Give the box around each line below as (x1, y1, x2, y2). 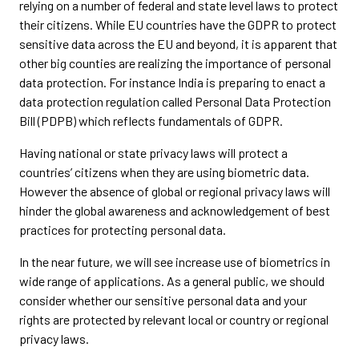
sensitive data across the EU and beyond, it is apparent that (19, 36, 337, 51)
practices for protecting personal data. (19, 222, 226, 237)
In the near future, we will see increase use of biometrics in (19, 254, 330, 269)
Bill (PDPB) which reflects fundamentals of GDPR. (19, 113, 283, 128)
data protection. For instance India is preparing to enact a (19, 75, 325, 90)
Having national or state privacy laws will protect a (19, 145, 288, 160)
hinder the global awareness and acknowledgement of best (19, 203, 330, 218)
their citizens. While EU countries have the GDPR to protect (19, 17, 337, 32)
